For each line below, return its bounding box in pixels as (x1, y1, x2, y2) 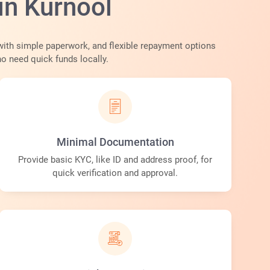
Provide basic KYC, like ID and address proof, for (18, 154, 213, 166)
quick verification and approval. (52, 168, 178, 179)
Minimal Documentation (56, 136, 174, 149)
